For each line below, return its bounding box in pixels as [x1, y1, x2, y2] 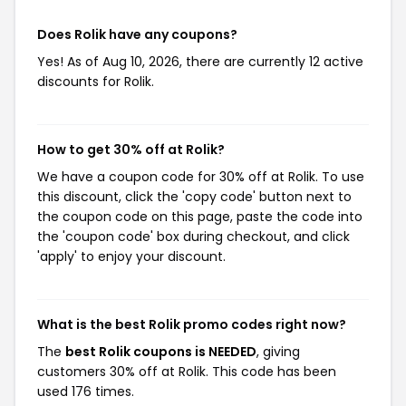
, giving [256, 343, 300, 361]
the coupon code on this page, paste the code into [37, 208, 362, 226]
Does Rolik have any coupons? [37, 25, 237, 43]
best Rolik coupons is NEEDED [65, 343, 256, 361]
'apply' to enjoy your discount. [37, 247, 226, 266]
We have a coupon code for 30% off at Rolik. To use [37, 168, 364, 186]
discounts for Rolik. [37, 72, 154, 91]
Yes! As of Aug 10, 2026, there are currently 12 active [37, 53, 363, 71]
